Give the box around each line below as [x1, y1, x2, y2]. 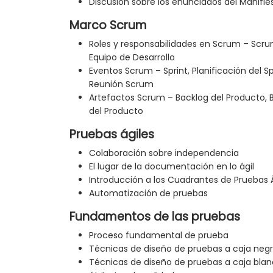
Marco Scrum [69, 17, 147, 34]
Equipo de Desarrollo [89, 51, 175, 64]
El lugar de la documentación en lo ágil [89, 160, 254, 173]
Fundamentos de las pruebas [69, 208, 240, 225]
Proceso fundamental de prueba [89, 229, 229, 242]
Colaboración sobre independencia [89, 147, 239, 160]
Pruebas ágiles [69, 126, 154, 143]
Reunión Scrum [89, 78, 154, 91]
